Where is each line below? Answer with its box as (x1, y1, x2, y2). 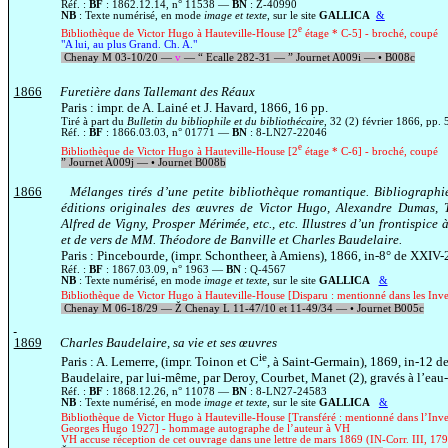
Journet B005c (353, 302, 424, 314)
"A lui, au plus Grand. (60, 39, 164, 51)
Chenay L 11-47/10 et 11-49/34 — (181, 302, 350, 314)
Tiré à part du (60, 116, 127, 128)
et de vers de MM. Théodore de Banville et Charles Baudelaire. (60, 231, 402, 247)
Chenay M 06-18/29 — (60, 302, 175, 314)
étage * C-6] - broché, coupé (301, 145, 438, 157)
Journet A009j (65, 156, 134, 168)
